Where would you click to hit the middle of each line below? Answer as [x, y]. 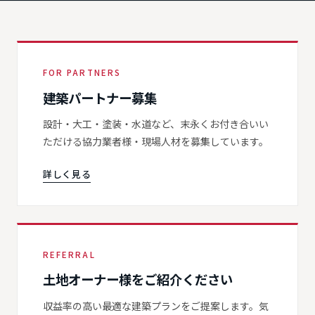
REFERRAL [69, 254]
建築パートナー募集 [100, 97]
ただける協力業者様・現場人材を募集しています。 [156, 142]
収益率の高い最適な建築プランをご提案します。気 [156, 306]
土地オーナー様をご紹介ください [138, 279]
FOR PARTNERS [82, 73]
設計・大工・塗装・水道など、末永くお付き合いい [156, 124]
